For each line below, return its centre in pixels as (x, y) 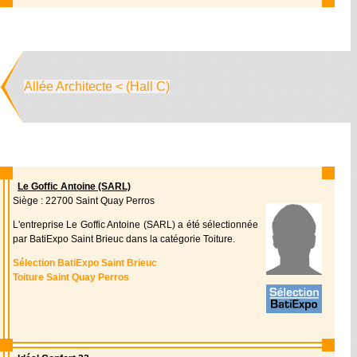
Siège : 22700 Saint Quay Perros (84, 201)
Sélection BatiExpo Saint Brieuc (85, 263)
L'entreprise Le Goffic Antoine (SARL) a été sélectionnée (135, 225)
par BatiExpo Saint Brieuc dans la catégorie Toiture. (124, 239)
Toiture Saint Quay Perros (71, 277)
